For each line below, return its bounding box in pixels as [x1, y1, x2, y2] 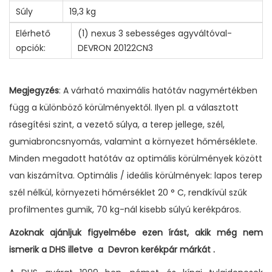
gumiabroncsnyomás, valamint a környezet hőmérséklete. [9, 135, 257, 148]
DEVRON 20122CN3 [78, 41, 153, 54]
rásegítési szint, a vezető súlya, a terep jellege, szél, [9, 118, 225, 131]
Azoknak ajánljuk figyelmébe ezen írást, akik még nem [9, 226, 263, 239]
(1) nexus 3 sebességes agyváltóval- [78, 27, 232, 39]
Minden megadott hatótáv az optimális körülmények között [9, 152, 262, 165]
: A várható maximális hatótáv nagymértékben [59, 84, 257, 97]
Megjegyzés [9, 84, 59, 97]
